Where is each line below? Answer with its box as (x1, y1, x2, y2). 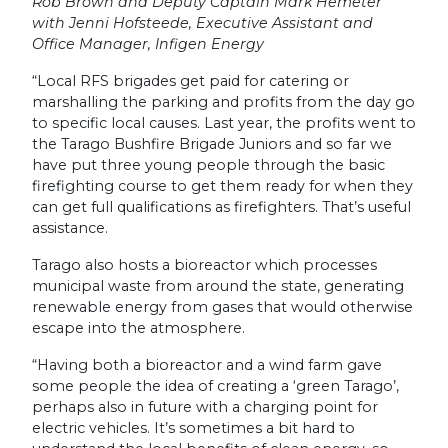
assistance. (32, 218, 108, 237)
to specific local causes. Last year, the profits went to (32, 113, 416, 132)
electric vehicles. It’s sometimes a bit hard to (32, 418, 355, 437)
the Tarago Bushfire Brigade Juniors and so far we (32, 134, 392, 153)
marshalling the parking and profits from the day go (32, 92, 415, 111)
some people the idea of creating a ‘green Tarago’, (32, 376, 399, 395)
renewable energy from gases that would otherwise (32, 297, 413, 316)
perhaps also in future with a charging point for (32, 397, 378, 416)
